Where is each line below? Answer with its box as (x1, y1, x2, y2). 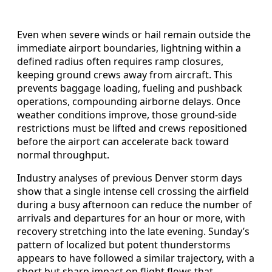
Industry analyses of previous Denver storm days (17, 171, 242, 185)
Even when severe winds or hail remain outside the (17, 28, 251, 42)
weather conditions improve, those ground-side (17, 108, 237, 122)
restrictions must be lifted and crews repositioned (17, 121, 247, 135)
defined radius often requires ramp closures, (17, 55, 223, 69)
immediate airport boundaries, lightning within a (17, 41, 241, 55)
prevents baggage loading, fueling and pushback (17, 81, 242, 95)
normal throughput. (17, 148, 109, 162)
